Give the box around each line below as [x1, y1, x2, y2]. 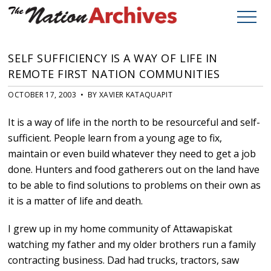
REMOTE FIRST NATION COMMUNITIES [8, 67, 220, 82]
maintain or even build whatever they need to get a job [8, 147, 256, 161]
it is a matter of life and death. [8, 194, 143, 208]
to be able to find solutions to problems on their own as [8, 178, 261, 192]
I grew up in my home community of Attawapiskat [8, 222, 233, 236]
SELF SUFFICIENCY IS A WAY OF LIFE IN [8, 51, 218, 66]
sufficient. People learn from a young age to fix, [8, 131, 223, 145]
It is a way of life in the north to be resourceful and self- [8, 116, 261, 129]
